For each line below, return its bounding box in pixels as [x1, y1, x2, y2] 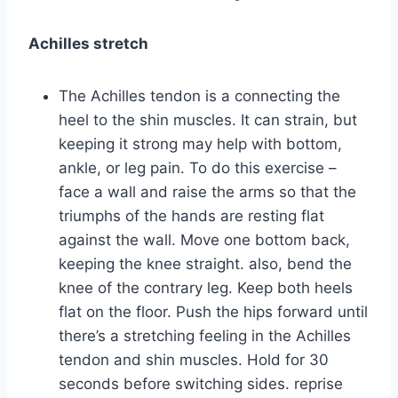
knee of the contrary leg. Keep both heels [59, 278, 353, 297]
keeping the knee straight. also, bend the [59, 254, 352, 273]
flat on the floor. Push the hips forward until [59, 302, 368, 321]
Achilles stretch [28, 34, 148, 52]
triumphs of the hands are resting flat [59, 206, 324, 225]
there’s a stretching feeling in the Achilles [59, 326, 351, 345]
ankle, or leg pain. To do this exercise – [59, 158, 337, 177]
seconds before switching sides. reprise [59, 374, 343, 393]
